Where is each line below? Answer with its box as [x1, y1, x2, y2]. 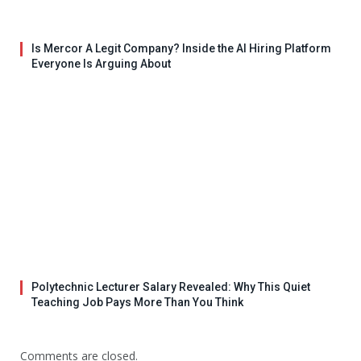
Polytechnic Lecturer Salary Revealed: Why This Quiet [31, 280, 310, 293]
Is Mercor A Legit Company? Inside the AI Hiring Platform [31, 41, 331, 55]
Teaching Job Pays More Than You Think [31, 295, 243, 309]
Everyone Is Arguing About [31, 56, 171, 70]
